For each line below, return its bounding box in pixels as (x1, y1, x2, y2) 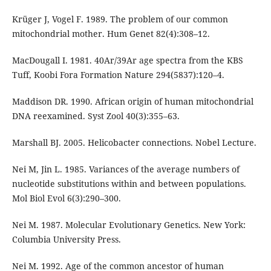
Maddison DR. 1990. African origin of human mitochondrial (11, 95, 253, 107)
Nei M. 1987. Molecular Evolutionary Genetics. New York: (11, 218, 246, 230)
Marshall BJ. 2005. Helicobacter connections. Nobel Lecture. (11, 136, 256, 148)
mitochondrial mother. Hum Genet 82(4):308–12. (11, 27, 210, 39)
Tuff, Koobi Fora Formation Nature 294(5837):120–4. (11, 68, 224, 80)
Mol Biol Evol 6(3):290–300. (11, 192, 121, 204)
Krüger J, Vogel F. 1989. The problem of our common (11, 13, 228, 25)
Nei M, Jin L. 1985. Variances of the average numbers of (11, 163, 240, 175)
